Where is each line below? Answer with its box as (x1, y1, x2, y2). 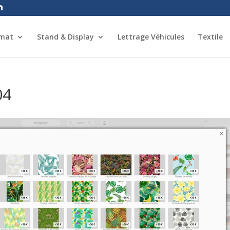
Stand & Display (37, 32, 94, 42)
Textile (198, 32, 223, 42)
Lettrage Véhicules (118, 32, 184, 42)
